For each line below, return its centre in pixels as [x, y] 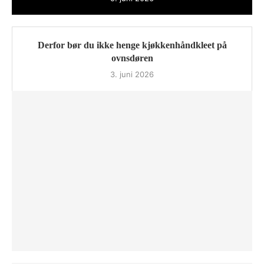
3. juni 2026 [132, 75]
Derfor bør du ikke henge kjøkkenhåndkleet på [132, 45]
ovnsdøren [132, 58]
